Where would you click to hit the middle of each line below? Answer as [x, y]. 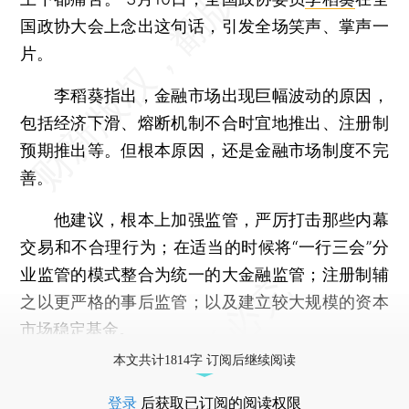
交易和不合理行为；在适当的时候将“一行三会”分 [204, 246]
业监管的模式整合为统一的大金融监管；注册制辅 [204, 274]
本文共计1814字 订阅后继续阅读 [204, 360]
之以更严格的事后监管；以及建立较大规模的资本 [204, 301]
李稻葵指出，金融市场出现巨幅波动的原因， [204, 95]
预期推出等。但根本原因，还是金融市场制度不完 [204, 150]
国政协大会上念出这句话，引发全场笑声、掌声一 [204, 26]
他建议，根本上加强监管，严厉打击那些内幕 [204, 219]
